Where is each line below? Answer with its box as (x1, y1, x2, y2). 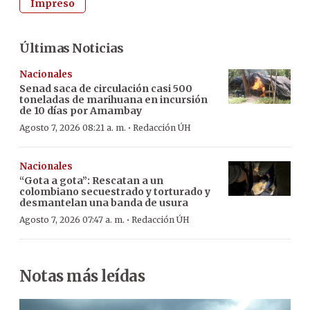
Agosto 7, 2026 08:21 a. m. (19, 122, 126, 133)
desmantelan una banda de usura (19, 196, 188, 209)
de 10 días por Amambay (19, 104, 142, 117)
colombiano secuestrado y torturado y (19, 185, 210, 198)
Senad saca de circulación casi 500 (19, 82, 192, 95)
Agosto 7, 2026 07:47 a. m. (19, 214, 125, 225)
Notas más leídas (19, 266, 145, 286)
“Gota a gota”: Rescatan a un (19, 174, 163, 187)
